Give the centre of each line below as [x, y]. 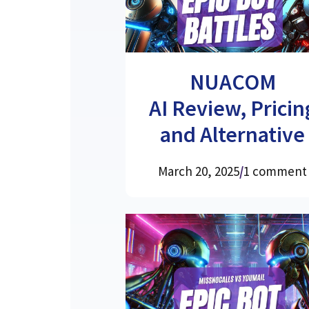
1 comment [276, 171]
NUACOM [232, 82]
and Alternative [233, 134]
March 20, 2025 [199, 171]
